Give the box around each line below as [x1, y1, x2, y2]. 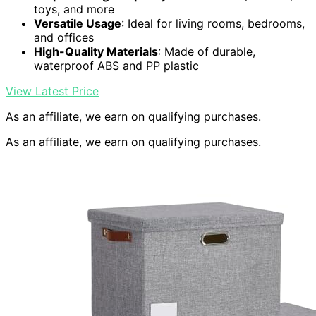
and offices [34, 30, 94, 45]
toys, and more [34, 2, 114, 17]
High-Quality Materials [34, 44, 158, 59]
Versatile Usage [34, 16, 121, 31]
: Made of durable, [158, 44, 255, 59]
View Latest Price [6, 84, 99, 99]
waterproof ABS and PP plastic [34, 59, 199, 73]
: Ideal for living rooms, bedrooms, [121, 16, 305, 31]
